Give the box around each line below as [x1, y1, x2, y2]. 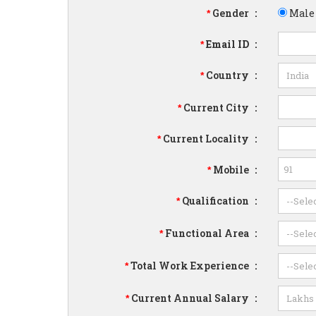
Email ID [204, 37, 252, 51]
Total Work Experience [128, 258, 252, 272]
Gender [210, 6, 252, 20]
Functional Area [163, 226, 252, 240]
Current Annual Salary [129, 291, 252, 305]
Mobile [211, 162, 252, 176]
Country [204, 68, 252, 82]
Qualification [180, 193, 252, 207]
